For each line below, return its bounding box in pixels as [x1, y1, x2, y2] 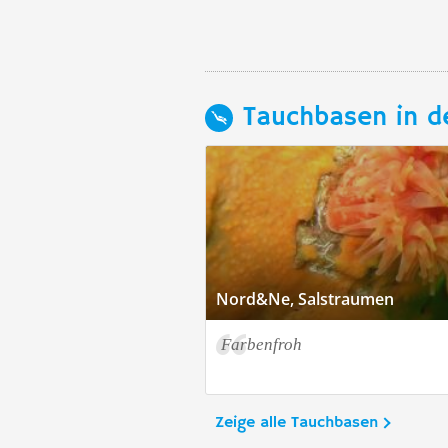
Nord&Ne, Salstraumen [216, 288, 394, 310]
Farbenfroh [221, 335, 302, 354]
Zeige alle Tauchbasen [215, 413, 378, 433]
